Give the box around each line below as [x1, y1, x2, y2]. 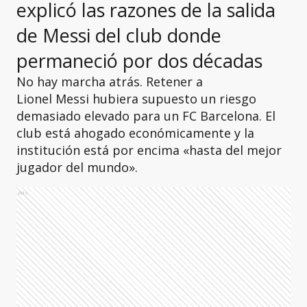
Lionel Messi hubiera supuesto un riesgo [16, 90, 256, 107]
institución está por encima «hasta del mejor [16, 142, 282, 158]
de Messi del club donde [16, 23, 221, 48]
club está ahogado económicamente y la [16, 125, 254, 141]
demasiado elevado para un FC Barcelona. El [16, 108, 275, 124]
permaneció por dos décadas [16, 48, 262, 73]
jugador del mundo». [16, 159, 138, 175]
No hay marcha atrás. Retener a [16, 73, 203, 90]
